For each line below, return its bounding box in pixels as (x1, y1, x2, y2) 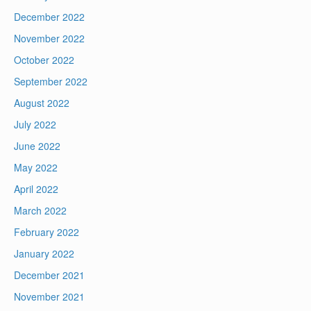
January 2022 (14, 246, 74, 261)
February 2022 (14, 225, 79, 239)
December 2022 (14, 10, 85, 24)
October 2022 (14, 53, 74, 67)
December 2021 (14, 268, 85, 283)
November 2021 (14, 289, 85, 304)
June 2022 (14, 139, 60, 153)
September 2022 (14, 74, 87, 89)
